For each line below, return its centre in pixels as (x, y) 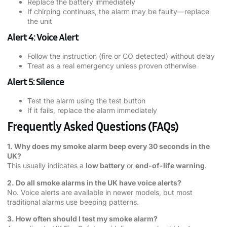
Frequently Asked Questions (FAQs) (93, 126)
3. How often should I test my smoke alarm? (82, 219)
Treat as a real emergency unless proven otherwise (112, 66)
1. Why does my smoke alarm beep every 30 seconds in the (108, 146)
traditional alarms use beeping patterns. (73, 202)
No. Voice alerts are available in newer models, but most (100, 192)
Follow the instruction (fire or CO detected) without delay (121, 56)
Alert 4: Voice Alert (43, 37)
